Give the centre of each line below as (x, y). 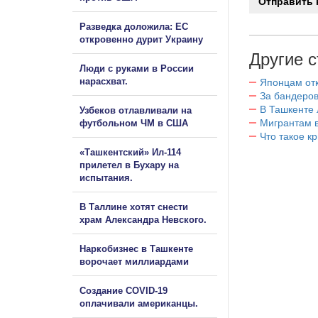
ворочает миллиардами (134, 261)
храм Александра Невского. (143, 219)
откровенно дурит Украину (141, 39)
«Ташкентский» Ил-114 (130, 152)
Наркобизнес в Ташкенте (136, 248)
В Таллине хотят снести (134, 207)
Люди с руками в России (137, 68)
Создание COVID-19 (124, 290)
